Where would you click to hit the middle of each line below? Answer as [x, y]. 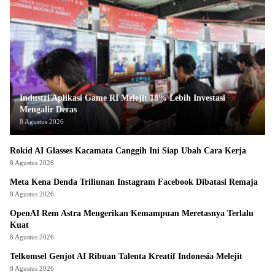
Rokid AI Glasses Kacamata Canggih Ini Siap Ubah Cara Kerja [128, 151]
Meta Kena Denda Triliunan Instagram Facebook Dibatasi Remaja [134, 182]
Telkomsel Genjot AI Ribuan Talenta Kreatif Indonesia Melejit [126, 257]
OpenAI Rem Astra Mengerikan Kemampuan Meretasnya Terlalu [132, 214]
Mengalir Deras [48, 110]
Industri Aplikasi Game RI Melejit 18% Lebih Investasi [122, 98]
